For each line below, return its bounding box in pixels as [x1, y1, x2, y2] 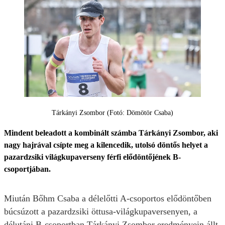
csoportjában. [4, 165, 51, 174]
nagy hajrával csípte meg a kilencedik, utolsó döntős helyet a [4, 141, 208, 150]
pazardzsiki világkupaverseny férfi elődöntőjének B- [4, 153, 181, 162]
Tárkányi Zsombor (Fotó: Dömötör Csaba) [52, 109, 173, 117]
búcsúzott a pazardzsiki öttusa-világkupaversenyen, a [4, 206, 197, 217]
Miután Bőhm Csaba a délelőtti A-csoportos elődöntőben [4, 193, 211, 204]
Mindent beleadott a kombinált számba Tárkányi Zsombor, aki [4, 129, 218, 138]
